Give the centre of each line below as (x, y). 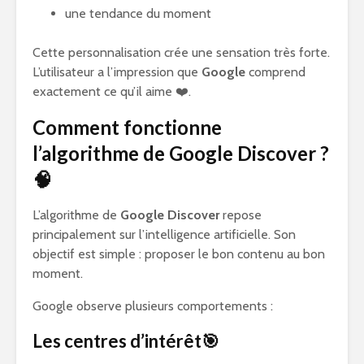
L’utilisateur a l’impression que (117, 72)
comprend (275, 72)
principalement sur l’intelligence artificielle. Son (164, 234)
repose (240, 215)
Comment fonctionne (127, 127)
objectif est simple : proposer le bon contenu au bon (179, 254)
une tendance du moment (138, 13)
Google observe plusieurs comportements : (153, 306)
